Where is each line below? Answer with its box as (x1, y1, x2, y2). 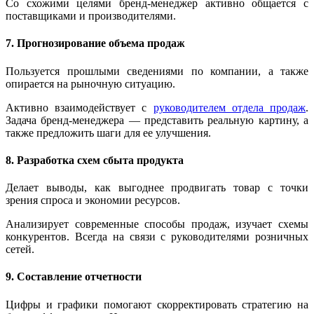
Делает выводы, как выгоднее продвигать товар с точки (6, 182, 308, 194)
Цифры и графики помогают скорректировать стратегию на (6, 298, 308, 310)
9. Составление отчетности (6, 271, 142, 283)
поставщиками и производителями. (6, 10, 176, 22)
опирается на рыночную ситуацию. (6, 77, 175, 90)
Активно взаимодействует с (6, 101, 153, 114)
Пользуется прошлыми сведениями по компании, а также (6, 64, 308, 77)
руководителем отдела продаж (153, 101, 306, 114)
